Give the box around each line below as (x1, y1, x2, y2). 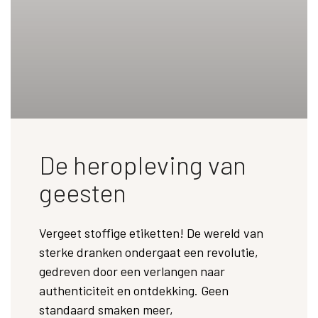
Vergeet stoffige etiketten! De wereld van (39, 225, 263, 241)
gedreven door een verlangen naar (39, 263, 225, 280)
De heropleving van (39, 149, 246, 180)
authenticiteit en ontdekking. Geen (39, 283, 229, 299)
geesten (39, 177, 126, 208)
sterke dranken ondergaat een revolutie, (39, 244, 258, 261)
